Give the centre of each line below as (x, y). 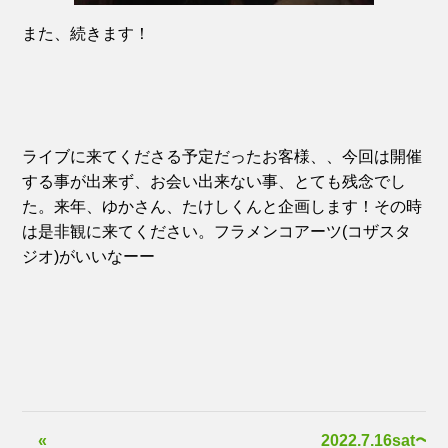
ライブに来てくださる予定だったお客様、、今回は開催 (222, 156)
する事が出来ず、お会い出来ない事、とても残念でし (214, 181)
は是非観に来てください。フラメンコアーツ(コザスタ (217, 231)
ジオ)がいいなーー (89, 256)
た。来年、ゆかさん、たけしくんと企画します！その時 (222, 206)
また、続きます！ (86, 33)
